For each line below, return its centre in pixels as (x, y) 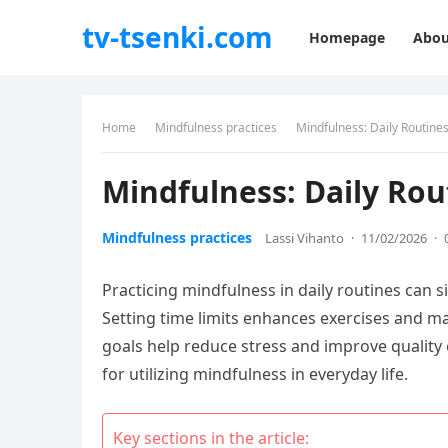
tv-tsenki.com (177, 37)
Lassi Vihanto (304, 238)
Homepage (347, 37)
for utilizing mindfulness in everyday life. (255, 374)
